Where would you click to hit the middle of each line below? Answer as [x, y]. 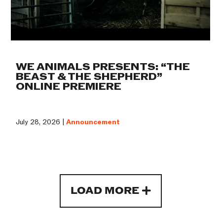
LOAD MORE [105, 191]
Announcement [93, 122]
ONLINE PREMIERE [69, 87]
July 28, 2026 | [41, 122]
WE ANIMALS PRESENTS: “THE [103, 67]
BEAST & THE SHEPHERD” [89, 77]
